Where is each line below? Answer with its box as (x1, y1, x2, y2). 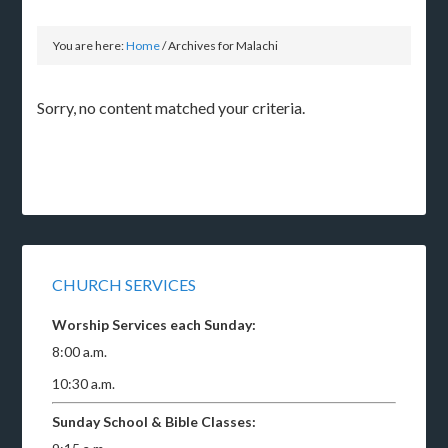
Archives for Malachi (166, 37, 279, 53)
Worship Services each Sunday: (52, 315, 257, 333)
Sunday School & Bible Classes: (52, 412, 257, 430)
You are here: (53, 37, 127, 53)
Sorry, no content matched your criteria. (37, 97, 306, 117)
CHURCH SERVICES (52, 274, 197, 294)
